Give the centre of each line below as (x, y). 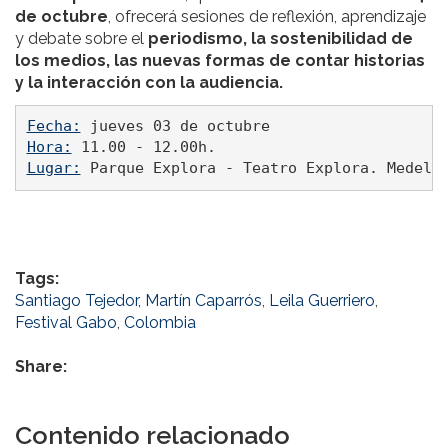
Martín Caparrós (203, 300)
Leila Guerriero (322, 300)
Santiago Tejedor (76, 300)
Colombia (160, 322)
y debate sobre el (81, 38)
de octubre (61, 16)
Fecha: (53, 126)
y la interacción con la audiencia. (149, 82)
